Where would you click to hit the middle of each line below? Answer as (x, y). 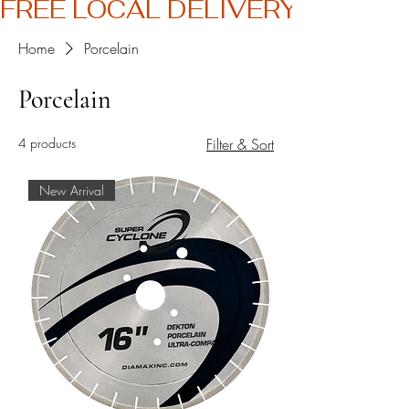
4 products (47, 143)
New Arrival (72, 190)
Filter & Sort (240, 145)
